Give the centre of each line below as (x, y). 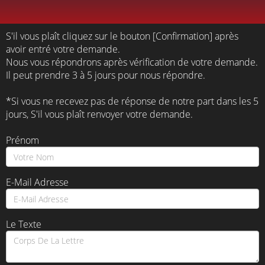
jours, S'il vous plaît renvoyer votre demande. (99, 114)
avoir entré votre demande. (63, 49)
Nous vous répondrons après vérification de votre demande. (132, 62)
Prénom (22, 140)
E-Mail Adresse (37, 182)
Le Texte (24, 224)
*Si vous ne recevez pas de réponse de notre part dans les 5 (132, 101)
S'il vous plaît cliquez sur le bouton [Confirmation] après (122, 36)
